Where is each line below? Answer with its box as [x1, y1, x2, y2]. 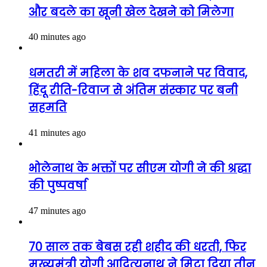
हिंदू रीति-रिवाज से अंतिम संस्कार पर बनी [29, 82, 238, 98]
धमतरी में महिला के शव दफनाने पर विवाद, [29, 64, 247, 81]
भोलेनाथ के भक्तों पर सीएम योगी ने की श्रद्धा [29, 160, 251, 177]
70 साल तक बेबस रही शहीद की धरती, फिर [29, 238, 246, 255]
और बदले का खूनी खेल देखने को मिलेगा [29, 4, 234, 20]
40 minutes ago [29, 32, 86, 42]
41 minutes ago [29, 127, 86, 138]
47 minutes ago [29, 206, 86, 216]
